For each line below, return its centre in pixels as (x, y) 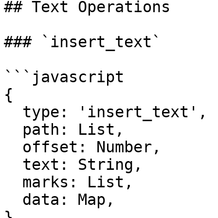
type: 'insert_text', (13, 112)
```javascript (64, 77)
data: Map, (13, 200)
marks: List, (13, 182)
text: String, (13, 164)
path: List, (13, 129)
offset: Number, (13, 147)
